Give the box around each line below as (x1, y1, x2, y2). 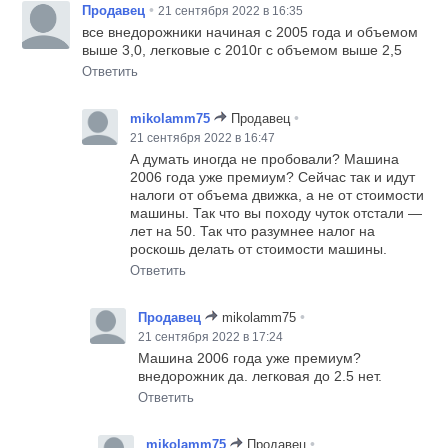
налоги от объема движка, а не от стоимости (130, 186, 425, 203)
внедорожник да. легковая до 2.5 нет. (138, 367, 383, 384)
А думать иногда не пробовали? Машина (130, 150, 400, 167)
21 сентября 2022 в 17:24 (138, 329, 284, 344)
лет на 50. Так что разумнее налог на (130, 222, 376, 239)
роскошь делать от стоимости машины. (130, 240, 388, 257)
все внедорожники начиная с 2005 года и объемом (82, 23, 419, 40)
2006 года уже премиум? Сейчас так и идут (130, 168, 416, 185)
